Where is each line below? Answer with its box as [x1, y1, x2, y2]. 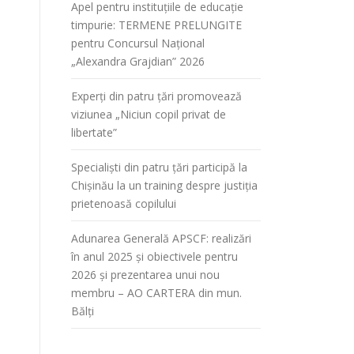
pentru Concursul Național [71, 36, 205, 51]
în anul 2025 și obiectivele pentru [71, 249, 238, 264]
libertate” [71, 125, 117, 140]
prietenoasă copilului [71, 196, 176, 211]
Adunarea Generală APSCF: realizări [71, 231, 251, 246]
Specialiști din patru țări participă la [71, 160, 247, 175]
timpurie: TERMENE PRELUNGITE [71, 17, 242, 32]
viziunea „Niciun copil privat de [71, 107, 226, 122]
